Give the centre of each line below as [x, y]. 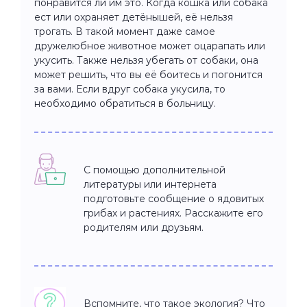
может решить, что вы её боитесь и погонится [148, 74]
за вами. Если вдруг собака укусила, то [130, 89]
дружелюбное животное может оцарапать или [150, 46]
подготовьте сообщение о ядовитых [174, 198]
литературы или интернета [150, 184]
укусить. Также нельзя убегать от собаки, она [146, 60]
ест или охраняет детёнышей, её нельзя [134, 17]
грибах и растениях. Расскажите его [173, 213]
